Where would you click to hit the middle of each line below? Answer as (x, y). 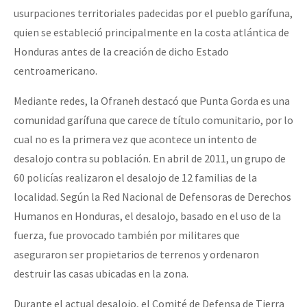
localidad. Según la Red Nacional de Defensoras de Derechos (152, 197)
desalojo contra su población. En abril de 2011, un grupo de (150, 159)
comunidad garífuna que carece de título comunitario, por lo (153, 120)
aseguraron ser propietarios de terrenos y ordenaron (136, 255)
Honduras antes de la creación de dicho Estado (121, 52)
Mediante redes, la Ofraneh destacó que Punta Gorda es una (152, 101)
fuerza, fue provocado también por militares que (127, 235)
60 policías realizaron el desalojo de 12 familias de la (135, 178)
